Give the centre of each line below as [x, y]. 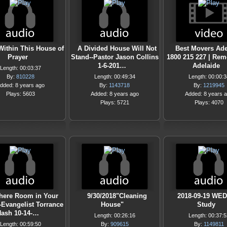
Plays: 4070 [209, 102]
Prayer [18, 57]
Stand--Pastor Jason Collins [115, 57]
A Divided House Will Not [117, 48]
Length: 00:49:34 [115, 77]
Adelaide [206, 66]
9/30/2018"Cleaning [117, 196]
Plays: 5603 [20, 94]
